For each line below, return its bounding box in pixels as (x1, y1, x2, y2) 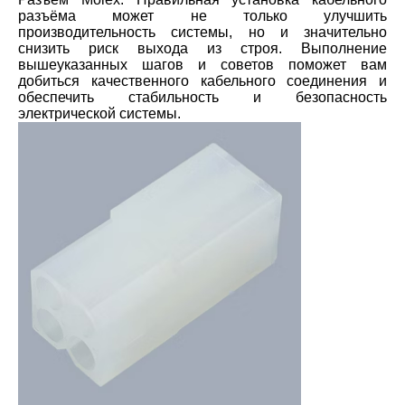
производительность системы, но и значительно (18, 24, 387, 41)
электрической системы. (18, 106, 181, 122)
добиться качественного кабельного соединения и (18, 73, 387, 89)
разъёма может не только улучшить (18, 8, 387, 24)
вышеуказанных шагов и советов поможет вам (18, 57, 387, 73)
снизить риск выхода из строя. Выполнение (18, 41, 387, 57)
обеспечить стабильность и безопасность (18, 89, 387, 106)
